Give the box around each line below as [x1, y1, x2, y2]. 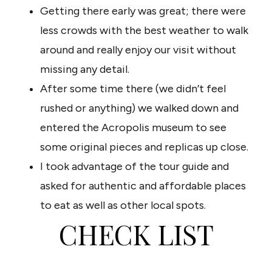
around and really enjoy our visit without [40, 43, 236, 57]
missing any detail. [40, 63, 132, 76]
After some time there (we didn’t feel [40, 82, 226, 96]
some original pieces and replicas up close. [40, 140, 251, 154]
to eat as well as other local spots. [40, 199, 206, 212]
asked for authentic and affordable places [40, 179, 246, 193]
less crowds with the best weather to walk [40, 24, 248, 38]
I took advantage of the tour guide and [40, 160, 229, 174]
